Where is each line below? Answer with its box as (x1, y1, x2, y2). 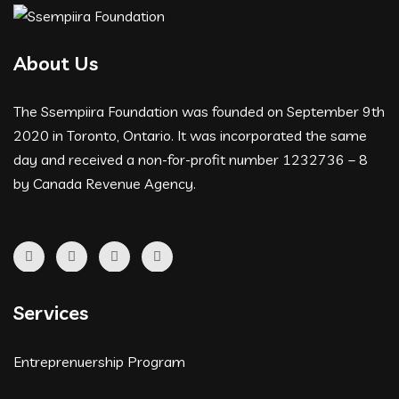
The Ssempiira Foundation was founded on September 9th (13, 102, 385, 121)
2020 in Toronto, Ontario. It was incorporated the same (13, 126, 367, 145)
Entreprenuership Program (13, 353, 185, 371)
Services (13, 300, 88, 326)
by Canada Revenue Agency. (13, 175, 196, 193)
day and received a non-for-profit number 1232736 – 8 (13, 151, 368, 169)
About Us (13, 51, 98, 77)
